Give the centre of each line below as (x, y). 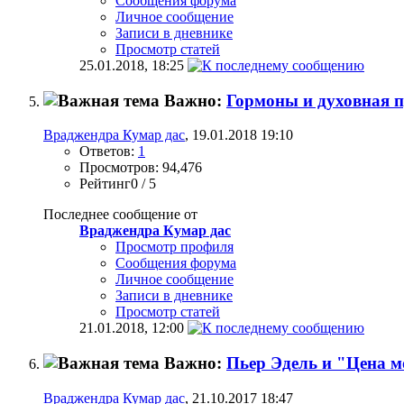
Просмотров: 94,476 (141, 168)
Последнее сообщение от (120, 215)
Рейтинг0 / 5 (118, 184)
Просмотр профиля (174, 247)
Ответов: (109, 151)
